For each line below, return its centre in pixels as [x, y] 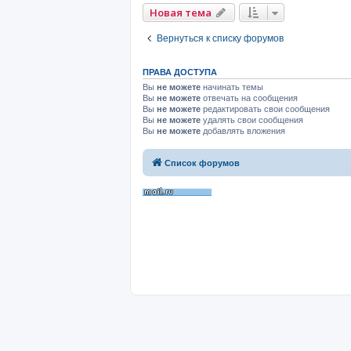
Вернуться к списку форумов [220, 38]
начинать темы [232, 87]
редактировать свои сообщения [265, 109]
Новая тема [181, 12]
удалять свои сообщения [252, 119]
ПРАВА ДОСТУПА [180, 72]
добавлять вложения [243, 130]
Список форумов [202, 163]
